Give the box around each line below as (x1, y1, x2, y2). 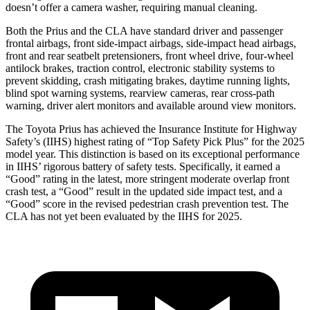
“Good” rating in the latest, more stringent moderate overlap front (6, 172, 289, 185)
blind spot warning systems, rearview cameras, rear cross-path (6, 86, 275, 99)
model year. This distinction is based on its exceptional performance (6, 147, 300, 160)
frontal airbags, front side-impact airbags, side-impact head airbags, (6, 37, 296, 49)
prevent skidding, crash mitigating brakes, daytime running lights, (6, 74, 290, 86)
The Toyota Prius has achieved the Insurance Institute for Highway (6, 122, 297, 135)
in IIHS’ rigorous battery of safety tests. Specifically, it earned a (6, 160, 280, 172)
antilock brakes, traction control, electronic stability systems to (6, 62, 275, 74)
